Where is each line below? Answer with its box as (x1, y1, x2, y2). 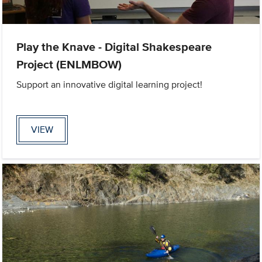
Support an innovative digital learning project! (16, 77, 203, 91)
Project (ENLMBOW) (16, 55, 122, 73)
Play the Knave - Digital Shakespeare (16, 37, 212, 56)
